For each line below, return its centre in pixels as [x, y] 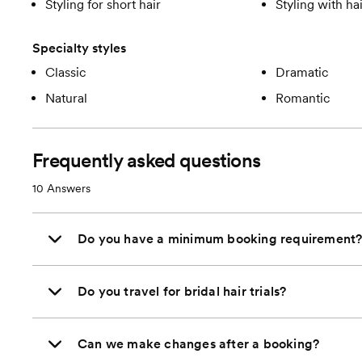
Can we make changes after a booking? [199, 344]
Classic [66, 72]
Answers [67, 188]
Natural [66, 98]
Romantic [303, 98]
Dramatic [302, 72]
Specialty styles [79, 48]
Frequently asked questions [147, 160]
